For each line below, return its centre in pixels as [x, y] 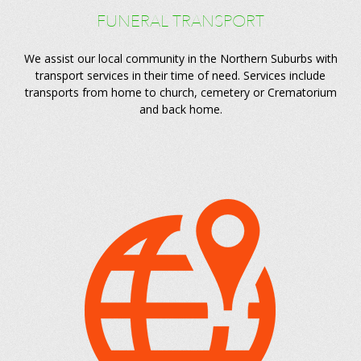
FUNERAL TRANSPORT [180, 22]
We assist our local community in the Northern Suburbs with [180, 59]
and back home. [180, 110]
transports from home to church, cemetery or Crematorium [180, 93]
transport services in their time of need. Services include [180, 76]
